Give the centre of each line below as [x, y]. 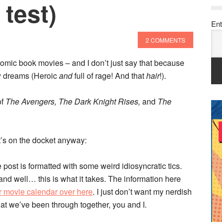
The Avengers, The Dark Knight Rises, [74, 101]
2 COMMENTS [166, 40]
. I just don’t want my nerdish [142, 192]
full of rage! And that [110, 76]
